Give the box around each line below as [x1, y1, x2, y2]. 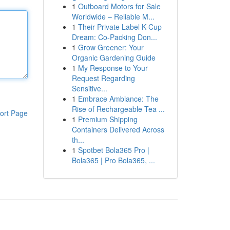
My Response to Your [78, 63, 148, 73]
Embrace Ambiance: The [78, 93, 159, 104]
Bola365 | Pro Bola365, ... [71, 155, 155, 165]
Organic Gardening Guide [71, 52, 156, 63]
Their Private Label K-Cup [78, 22, 162, 32]
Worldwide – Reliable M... [71, 11, 155, 22]
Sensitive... [71, 83, 107, 93]
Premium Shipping [78, 114, 138, 124]
